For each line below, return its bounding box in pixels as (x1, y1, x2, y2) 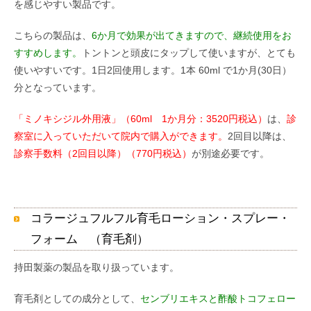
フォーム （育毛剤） (31, 233, 149, 246)
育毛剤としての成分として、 (14, 293, 140, 305)
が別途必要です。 (192, 148, 269, 160)
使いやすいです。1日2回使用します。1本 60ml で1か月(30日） (14, 65, 292, 76)
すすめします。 (14, 47, 82, 59)
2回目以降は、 (228, 131, 292, 142)
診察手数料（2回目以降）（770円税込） (14, 148, 192, 160)
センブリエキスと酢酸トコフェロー (140, 293, 296, 305)
